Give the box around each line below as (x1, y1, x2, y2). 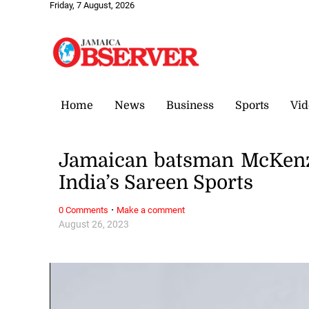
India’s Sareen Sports (59, 172, 254, 195)
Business (166, 99, 214, 112)
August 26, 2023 (59, 218, 130, 230)
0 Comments (59, 204, 109, 215)
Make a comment (117, 204, 186, 215)
